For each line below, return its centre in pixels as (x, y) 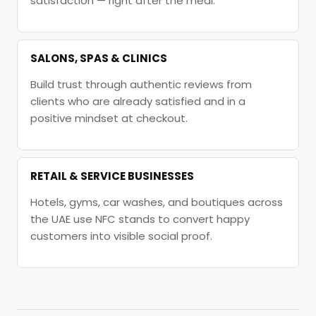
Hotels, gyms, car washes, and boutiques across (157, 202)
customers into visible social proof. (121, 236)
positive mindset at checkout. (109, 119)
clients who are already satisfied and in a (138, 102)
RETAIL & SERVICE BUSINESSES (112, 176)
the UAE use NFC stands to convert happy (140, 219)
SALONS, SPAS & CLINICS (99, 59)
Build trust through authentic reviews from (141, 85)
